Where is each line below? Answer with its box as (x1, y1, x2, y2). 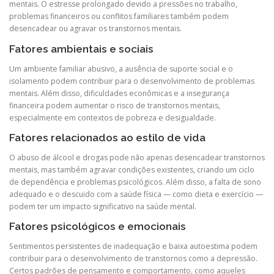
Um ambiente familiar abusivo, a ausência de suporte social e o (9, 63, 233, 74)
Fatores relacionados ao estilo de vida (9, 131, 206, 144)
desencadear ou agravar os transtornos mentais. (9, 23, 182, 34)
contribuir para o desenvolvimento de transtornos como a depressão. (9, 253, 257, 264)
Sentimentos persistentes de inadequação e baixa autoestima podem (9, 241, 257, 252)
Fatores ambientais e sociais (9, 42, 154, 55)
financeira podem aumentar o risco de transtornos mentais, (9, 100, 220, 111)
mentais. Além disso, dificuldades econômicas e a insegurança (9, 87, 229, 98)
